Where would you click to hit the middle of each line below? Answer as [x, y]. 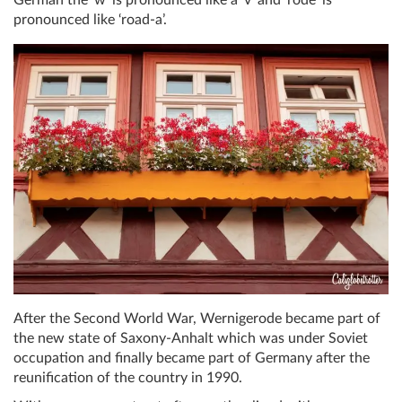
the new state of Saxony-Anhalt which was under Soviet [191, 338]
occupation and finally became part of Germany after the [192, 358]
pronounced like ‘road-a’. [92, 20]
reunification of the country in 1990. [128, 377]
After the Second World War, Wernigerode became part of [197, 318]
